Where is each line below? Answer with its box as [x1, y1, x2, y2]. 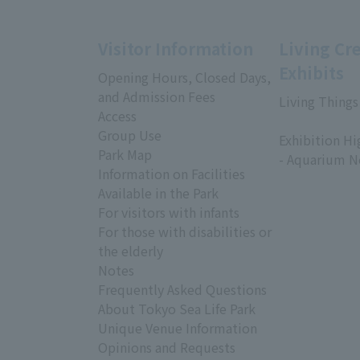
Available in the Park [98, 183, 219, 202]
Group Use [98, 125, 162, 145]
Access [98, 106, 137, 125]
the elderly [98, 241, 163, 260]
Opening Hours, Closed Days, [98, 67, 271, 87]
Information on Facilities [98, 164, 245, 183]
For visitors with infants [98, 202, 239, 222]
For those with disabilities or [98, 222, 272, 241]
